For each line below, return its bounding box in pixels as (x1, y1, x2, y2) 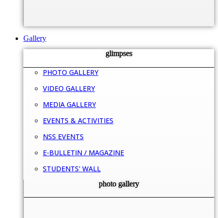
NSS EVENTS (43, 131, 84, 141)
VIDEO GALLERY (43, 83, 95, 93)
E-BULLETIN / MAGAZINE (43, 147, 124, 157)
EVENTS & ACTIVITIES (43, 115, 113, 125)
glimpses (105, 49, 132, 58)
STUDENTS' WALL (43, 163, 101, 173)
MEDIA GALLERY (43, 99, 96, 109)
